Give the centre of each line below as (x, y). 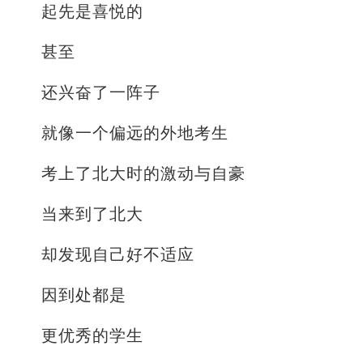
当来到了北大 (92, 214)
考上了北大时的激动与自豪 (143, 174)
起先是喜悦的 (92, 12)
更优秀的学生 (92, 336)
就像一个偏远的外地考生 (135, 133)
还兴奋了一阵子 (101, 93)
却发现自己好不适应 (118, 255)
